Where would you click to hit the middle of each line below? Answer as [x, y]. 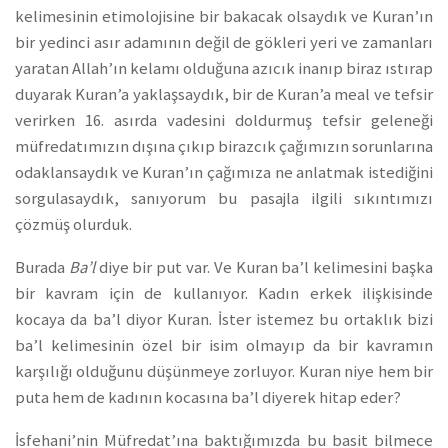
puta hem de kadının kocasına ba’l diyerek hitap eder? [208, 397]
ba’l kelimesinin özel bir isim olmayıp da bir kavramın [224, 345]
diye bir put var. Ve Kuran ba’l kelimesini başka [264, 267]
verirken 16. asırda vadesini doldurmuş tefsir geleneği [224, 121]
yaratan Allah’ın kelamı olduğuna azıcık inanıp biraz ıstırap [224, 69]
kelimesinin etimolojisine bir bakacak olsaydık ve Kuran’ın [224, 17]
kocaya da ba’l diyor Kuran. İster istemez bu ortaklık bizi [224, 319]
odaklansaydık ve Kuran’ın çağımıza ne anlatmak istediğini [224, 173]
